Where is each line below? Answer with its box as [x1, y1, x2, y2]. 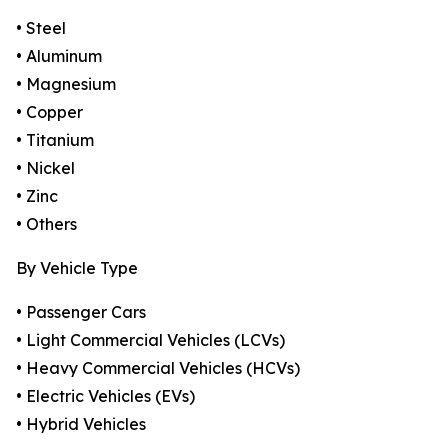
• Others [16, 214, 77, 235]
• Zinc [16, 186, 58, 207]
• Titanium [16, 130, 94, 151]
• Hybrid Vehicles [16, 414, 146, 435]
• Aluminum [16, 46, 102, 67]
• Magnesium [16, 74, 116, 95]
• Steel [16, 18, 66, 39]
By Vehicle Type [16, 258, 138, 279]
